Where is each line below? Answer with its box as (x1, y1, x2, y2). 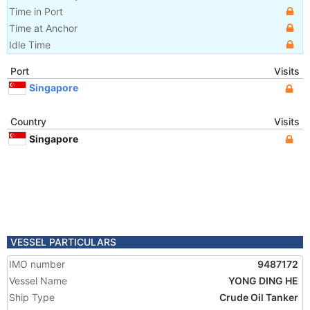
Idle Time (9, 39, 51, 51)
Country (10, 116, 46, 127)
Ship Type (9, 291, 55, 303)
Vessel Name (9, 275, 67, 286)
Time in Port (9, 6, 63, 17)
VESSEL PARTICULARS (10, 236, 116, 248)
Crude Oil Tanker (219, 291, 298, 303)
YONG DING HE (228, 275, 298, 286)
